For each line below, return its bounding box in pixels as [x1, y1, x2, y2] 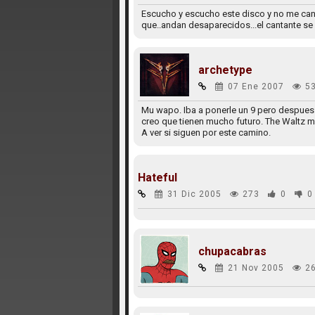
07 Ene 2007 [227, 82, 284, 91]
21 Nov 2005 [227, 263, 284, 273]
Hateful [137, 171, 177, 184]
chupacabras [198, 245, 266, 258]
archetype [198, 63, 252, 77]
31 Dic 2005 [167, 189, 221, 199]
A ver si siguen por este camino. [141, 127, 271, 138]
